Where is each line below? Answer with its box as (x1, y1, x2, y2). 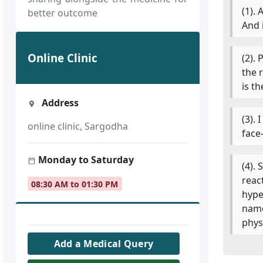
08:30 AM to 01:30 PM (31, 178, 119, 190)
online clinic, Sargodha (28, 120, 129, 133)
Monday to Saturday (36, 153, 134, 167)
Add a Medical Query (53, 237, 154, 251)
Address (39, 96, 79, 110)
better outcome (28, 6, 98, 19)
